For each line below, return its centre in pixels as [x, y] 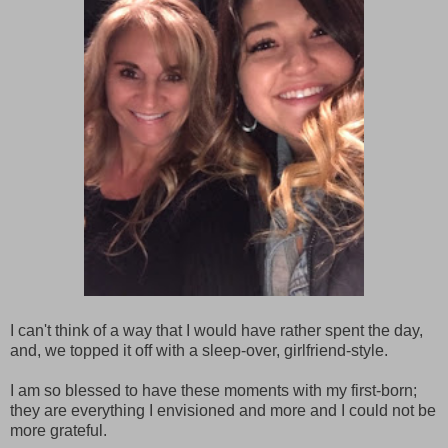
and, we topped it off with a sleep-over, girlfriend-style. [199, 350]
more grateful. [58, 430]
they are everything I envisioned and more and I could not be [223, 410]
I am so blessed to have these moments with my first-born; [213, 390]
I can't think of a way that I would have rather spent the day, [216, 330]
